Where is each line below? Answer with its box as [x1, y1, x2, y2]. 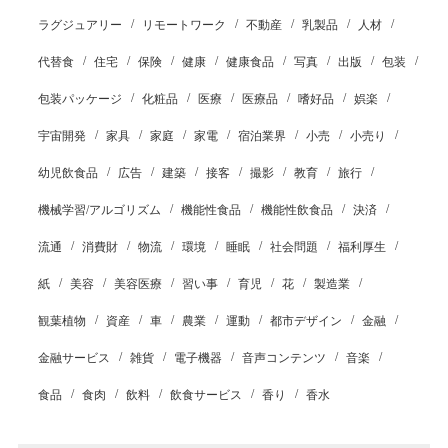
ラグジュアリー [37, 18, 122, 32]
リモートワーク [141, 18, 226, 32]
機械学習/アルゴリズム [37, 203, 161, 217]
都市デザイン [269, 314, 342, 328]
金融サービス [37, 351, 110, 365]
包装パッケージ [37, 92, 122, 106]
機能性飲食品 [260, 203, 333, 217]
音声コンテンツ [241, 351, 326, 365]
